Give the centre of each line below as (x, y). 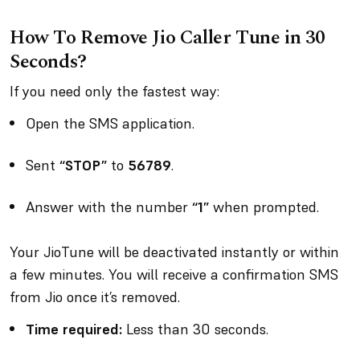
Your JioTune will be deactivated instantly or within (174, 252)
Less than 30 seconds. (197, 329)
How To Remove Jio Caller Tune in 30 (168, 38)
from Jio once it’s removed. (97, 297)
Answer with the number (109, 207)
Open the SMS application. (112, 123)
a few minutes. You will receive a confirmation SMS (174, 274)
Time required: (74, 329)
